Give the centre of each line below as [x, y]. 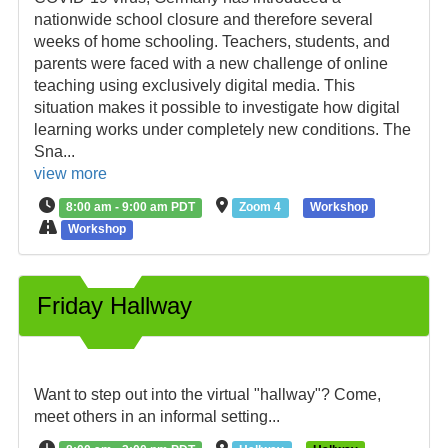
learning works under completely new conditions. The [222, 129]
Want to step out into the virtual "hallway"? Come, [207, 394]
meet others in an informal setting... [156, 416]
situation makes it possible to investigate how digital [216, 107]
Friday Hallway [114, 305]
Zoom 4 [260, 207]
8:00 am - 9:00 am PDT [131, 207]
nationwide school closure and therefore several [203, 19]
